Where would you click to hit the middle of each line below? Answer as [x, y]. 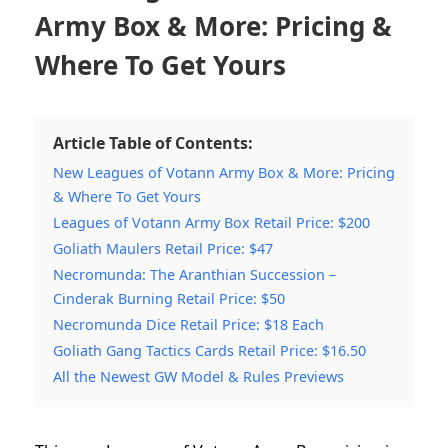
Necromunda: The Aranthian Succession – [194, 274]
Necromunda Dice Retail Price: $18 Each [188, 324]
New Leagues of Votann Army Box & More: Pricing [224, 172]
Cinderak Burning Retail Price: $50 [169, 298]
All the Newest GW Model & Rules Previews [198, 376]
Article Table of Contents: [153, 142]
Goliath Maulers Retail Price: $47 [163, 248]
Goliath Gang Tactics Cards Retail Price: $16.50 [209, 350]
